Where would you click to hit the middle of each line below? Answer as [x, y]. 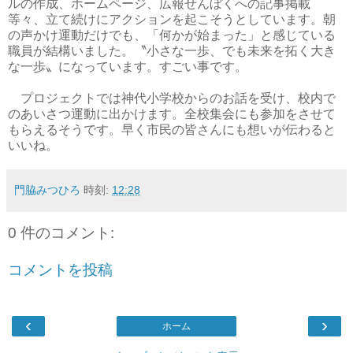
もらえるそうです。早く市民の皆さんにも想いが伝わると [172, 129]
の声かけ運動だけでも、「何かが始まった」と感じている [172, 35]
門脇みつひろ [47, 190]
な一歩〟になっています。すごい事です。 [128, 66]
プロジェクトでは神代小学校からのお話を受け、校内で [172, 98]
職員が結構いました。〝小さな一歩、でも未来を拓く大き [172, 50]
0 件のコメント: [61, 232]
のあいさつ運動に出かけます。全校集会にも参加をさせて [172, 113]
